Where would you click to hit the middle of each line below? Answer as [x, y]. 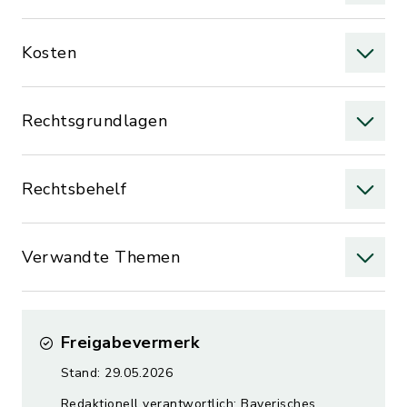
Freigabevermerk [129, 342]
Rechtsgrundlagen [94, 121]
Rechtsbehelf [74, 189]
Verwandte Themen [101, 257]
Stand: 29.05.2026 [116, 373]
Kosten [49, 53]
